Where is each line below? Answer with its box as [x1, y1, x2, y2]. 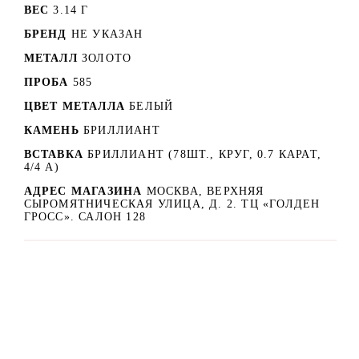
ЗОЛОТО [82, 51, 132, 64]
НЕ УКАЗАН [71, 27, 143, 40]
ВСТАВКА [23, 147, 83, 160]
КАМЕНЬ [23, 123, 79, 136]
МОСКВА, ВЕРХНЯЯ [146, 184, 264, 197]
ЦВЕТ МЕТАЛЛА [23, 99, 125, 112]
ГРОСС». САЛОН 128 [23, 210, 146, 223]
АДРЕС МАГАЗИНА [23, 184, 147, 197]
